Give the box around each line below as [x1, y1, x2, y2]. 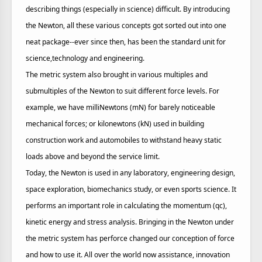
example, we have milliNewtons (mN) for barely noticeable [26, 102, 215, 112]
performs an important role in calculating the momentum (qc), [26, 201, 227, 211]
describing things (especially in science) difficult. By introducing [26, 4, 230, 14]
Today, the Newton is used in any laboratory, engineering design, [26, 168, 235, 178]
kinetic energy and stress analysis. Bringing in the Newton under [26, 217, 234, 227]
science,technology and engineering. [26, 53, 144, 63]
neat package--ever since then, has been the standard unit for [26, 37, 226, 47]
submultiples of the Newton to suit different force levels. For [26, 86, 219, 96]
